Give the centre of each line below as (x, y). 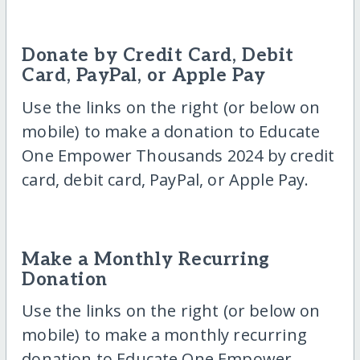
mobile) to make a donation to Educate (171, 131)
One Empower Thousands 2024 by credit (178, 155)
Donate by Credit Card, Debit (158, 56)
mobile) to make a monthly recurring (164, 334)
